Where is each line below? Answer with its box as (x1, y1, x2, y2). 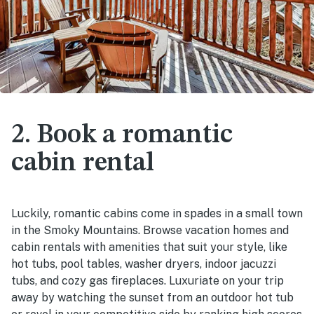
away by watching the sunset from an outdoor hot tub (11, 291, 294, 305)
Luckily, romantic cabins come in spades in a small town (11, 207, 303, 221)
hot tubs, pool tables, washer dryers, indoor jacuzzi (11, 257, 276, 271)
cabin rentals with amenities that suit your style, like (11, 240, 287, 254)
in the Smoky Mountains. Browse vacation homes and (11, 224, 289, 238)
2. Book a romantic (11, 122, 233, 149)
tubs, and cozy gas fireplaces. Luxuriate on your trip (11, 274, 284, 288)
